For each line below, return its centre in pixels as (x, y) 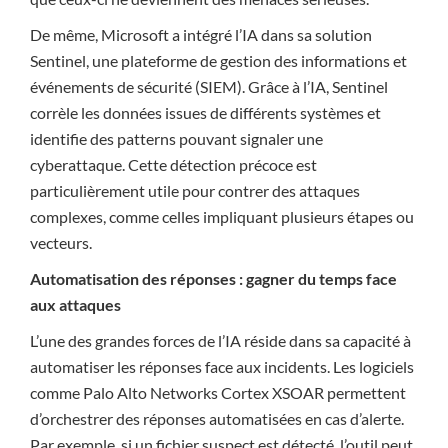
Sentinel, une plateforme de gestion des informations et (218, 60)
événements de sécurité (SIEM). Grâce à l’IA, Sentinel (209, 86)
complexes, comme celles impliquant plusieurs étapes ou (222, 216)
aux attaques (75, 304)
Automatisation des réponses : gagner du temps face (213, 278)
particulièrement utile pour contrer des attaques (195, 190)
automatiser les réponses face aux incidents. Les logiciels (222, 366)
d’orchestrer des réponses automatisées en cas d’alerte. (217, 418)
